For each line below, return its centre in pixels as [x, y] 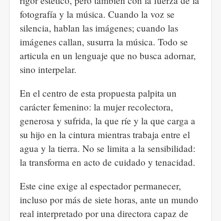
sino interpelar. [48, 69]
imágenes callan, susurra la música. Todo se [104, 42]
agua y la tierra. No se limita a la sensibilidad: [108, 148]
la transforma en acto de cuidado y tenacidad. [108, 162]
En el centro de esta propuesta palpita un [98, 93]
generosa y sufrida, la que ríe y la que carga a [108, 121]
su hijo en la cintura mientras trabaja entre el [105, 134]
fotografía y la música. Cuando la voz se [97, 14]
